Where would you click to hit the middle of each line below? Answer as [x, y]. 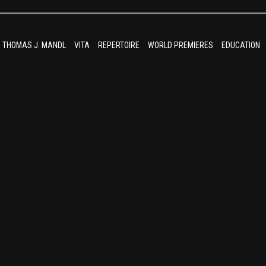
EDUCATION [241, 45]
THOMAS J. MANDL [34, 45]
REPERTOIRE [119, 45]
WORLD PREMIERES [180, 45]
